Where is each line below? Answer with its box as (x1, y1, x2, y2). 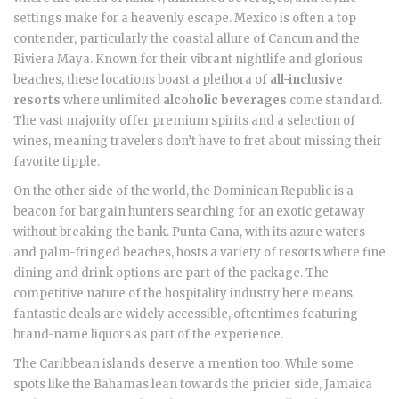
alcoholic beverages (163, 93, 287, 109)
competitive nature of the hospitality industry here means (13, 286, 353, 302)
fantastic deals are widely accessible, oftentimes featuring (13, 306, 358, 322)
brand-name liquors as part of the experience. (13, 327, 283, 343)
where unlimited (61, 93, 163, 109)
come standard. (287, 93, 382, 109)
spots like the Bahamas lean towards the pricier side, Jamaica (13, 377, 372, 393)
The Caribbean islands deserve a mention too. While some (13, 356, 354, 372)
